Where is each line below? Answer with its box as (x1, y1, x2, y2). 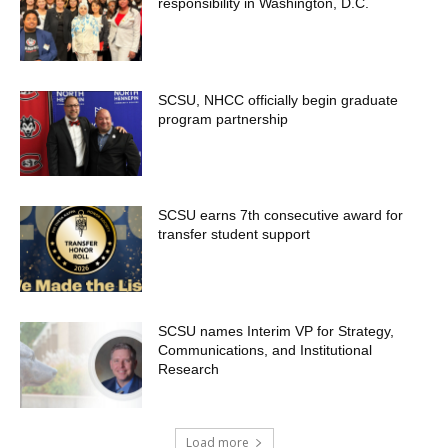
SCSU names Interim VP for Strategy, (158, 323, 395, 340)
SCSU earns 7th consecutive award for (158, 207, 404, 224)
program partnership (158, 110, 289, 127)
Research (158, 361, 220, 378)
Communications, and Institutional (158, 342, 373, 359)
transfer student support (158, 226, 311, 243)
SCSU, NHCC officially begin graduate (158, 91, 399, 108)
